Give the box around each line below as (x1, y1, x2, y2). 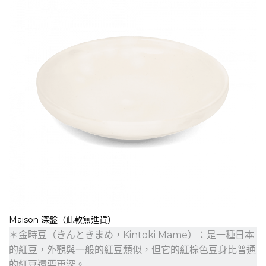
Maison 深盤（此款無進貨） (9, 214, 116, 225)
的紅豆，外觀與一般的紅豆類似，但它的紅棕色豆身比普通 (9, 243, 256, 255)
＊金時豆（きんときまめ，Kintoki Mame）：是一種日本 (9, 229, 254, 240)
